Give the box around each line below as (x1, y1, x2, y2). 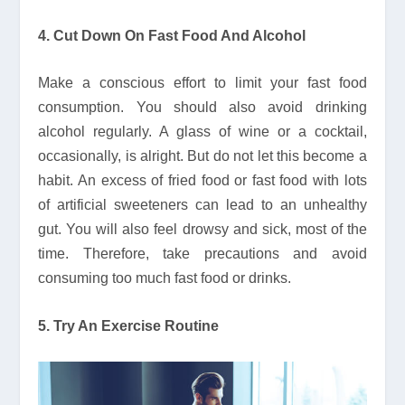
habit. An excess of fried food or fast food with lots (38, 173, 367, 189)
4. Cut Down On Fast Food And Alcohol (38, 27, 306, 43)
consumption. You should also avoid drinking (38, 99, 367, 116)
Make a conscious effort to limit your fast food (38, 75, 367, 91)
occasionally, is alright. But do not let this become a (38, 148, 367, 165)
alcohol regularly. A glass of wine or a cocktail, (38, 124, 367, 140)
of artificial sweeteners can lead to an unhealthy (38, 197, 367, 213)
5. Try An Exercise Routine (38, 317, 220, 334)
